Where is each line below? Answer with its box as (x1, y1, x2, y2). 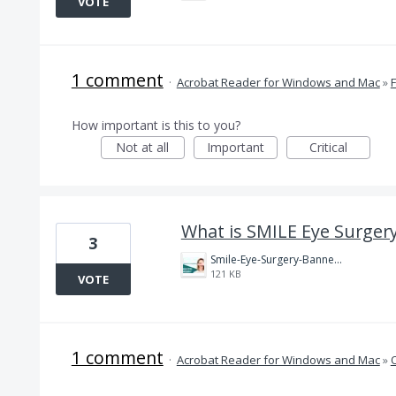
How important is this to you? (71, 117, 240, 133)
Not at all (116, 139, 170, 156)
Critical (308, 139, 347, 156)
